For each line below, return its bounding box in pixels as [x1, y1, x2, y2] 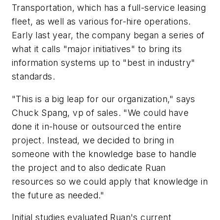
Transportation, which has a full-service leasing [12, 2, 206, 13]
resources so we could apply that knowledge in [12, 176, 208, 187]
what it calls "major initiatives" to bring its [12, 44, 182, 55]
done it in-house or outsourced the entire [12, 121, 182, 132]
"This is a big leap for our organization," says [12, 93, 195, 104]
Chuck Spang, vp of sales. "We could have [12, 107, 189, 118]
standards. [12, 71, 55, 82]
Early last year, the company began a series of [12, 30, 205, 41]
